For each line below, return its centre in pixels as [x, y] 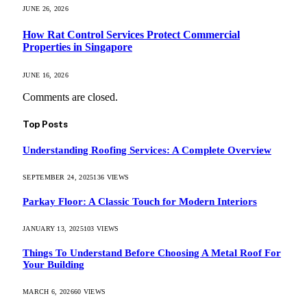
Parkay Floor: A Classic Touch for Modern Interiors [140, 202]
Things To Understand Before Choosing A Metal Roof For [152, 253]
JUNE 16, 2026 [46, 75]
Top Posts [45, 124]
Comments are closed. [70, 97]
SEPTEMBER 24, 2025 [58, 177]
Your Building [53, 265]
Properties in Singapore [77, 47]
